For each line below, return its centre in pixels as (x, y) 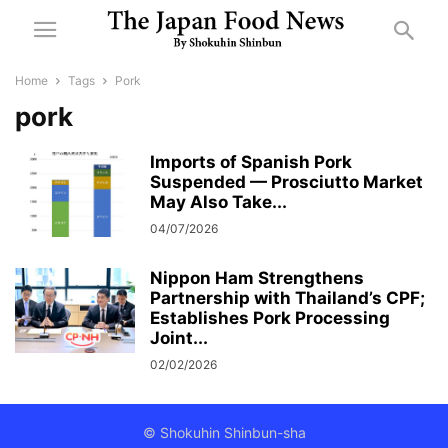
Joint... (179, 338)
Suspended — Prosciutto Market (286, 182)
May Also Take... (218, 202)
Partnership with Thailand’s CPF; (287, 298)
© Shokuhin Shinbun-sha (224, 432)
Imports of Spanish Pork (251, 162)
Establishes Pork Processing (270, 318)
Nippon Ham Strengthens (257, 278)
